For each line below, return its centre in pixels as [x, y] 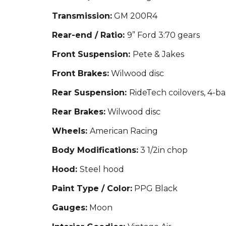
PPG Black [155, 188]
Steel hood [102, 169]
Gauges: [69, 208]
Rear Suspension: [90, 93]
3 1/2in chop [163, 150]
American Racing [124, 131]
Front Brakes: [80, 73]
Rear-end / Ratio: [89, 35]
